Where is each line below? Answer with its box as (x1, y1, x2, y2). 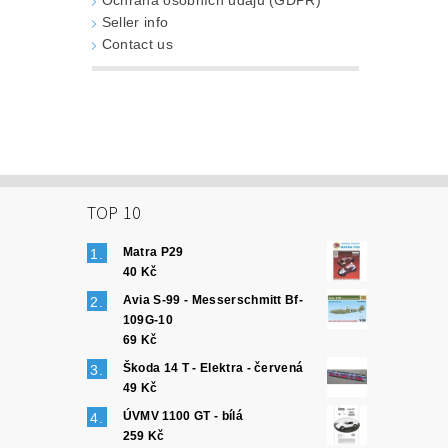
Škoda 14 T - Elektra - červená (122, 361, 304, 376)
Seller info (101, 14, 169, 31)
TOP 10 (86, 201, 142, 227)
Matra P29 (122, 245, 184, 260)
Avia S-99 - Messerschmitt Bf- (122, 293, 304, 308)
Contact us (101, 36, 173, 53)
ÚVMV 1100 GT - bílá (122, 409, 243, 424)
